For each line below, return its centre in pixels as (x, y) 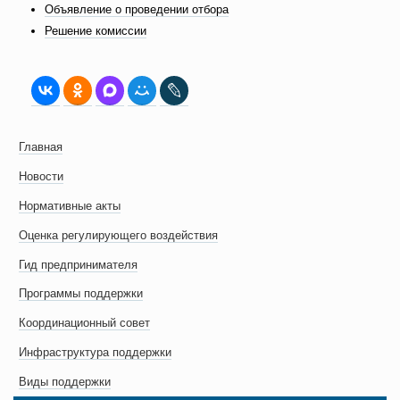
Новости (42, 177)
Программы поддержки (81, 294)
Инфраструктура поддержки (96, 352)
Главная (41, 147)
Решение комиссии (96, 31)
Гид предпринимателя (79, 264)
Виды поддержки (65, 381)
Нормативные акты (70, 206)
